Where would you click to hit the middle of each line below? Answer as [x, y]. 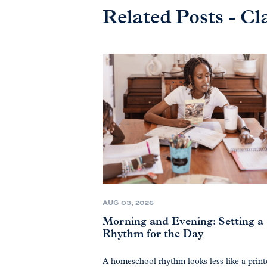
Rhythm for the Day [153, 235]
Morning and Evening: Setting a [183, 222]
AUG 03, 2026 [128, 202]
